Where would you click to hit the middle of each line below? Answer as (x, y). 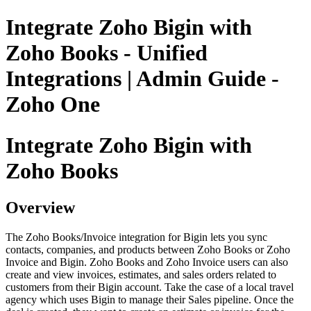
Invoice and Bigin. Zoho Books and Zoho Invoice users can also (147, 262)
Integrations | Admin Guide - (142, 79)
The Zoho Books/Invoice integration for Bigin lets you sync (136, 237)
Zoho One (53, 104)
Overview (40, 208)
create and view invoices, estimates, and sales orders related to (141, 275)
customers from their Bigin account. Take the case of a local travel (150, 287)
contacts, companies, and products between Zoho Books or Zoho (148, 250)
